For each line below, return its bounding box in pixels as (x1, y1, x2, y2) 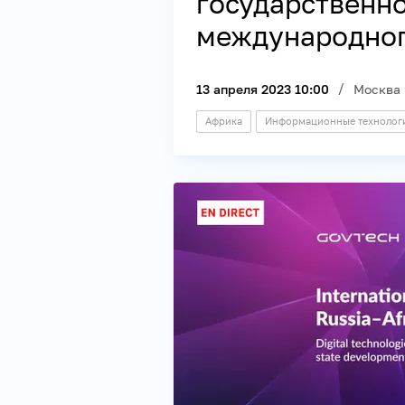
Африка (205, 114, 242, 127)
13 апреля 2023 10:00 (196, 80, 329, 97)
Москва (353, 80, 400, 97)
